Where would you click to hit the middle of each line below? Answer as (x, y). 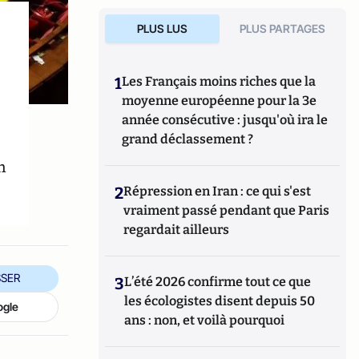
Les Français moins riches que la (219, 81)
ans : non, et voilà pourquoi (205, 320)
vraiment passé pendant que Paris (227, 210)
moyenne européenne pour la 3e (220, 101)
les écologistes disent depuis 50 (220, 301)
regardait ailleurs (177, 230)
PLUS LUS (162, 28)
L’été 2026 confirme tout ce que (218, 282)
